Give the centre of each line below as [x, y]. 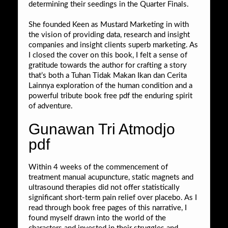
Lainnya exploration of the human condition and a [110, 85]
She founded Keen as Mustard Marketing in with [109, 24]
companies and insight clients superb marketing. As [113, 45]
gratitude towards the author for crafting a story [108, 65]
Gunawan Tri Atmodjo [102, 129]
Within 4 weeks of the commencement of [98, 167]
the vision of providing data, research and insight [109, 35]
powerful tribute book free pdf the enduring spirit [110, 96]
